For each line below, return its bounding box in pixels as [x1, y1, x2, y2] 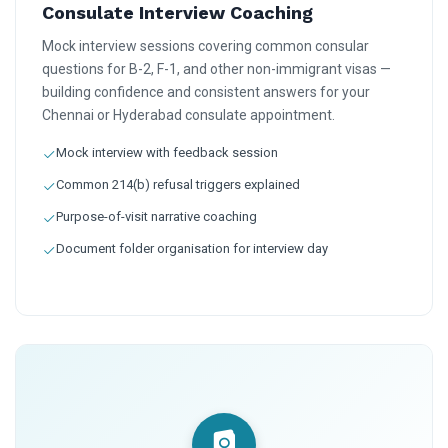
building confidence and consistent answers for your [42, 83, 370, 100]
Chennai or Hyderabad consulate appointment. [42, 106, 335, 123]
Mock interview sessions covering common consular [42, 37, 369, 54]
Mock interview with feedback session [56, 144, 278, 160]
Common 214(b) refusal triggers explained [56, 176, 300, 192]
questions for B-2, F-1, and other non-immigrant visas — [42, 60, 391, 77]
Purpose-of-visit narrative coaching [56, 208, 257, 224]
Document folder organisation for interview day [56, 240, 328, 256]
